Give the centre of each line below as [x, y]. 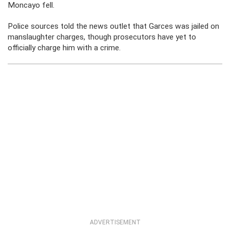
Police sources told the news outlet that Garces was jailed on [113, 26]
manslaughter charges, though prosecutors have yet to [102, 37]
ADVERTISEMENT [115, 222]
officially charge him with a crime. [64, 48]
